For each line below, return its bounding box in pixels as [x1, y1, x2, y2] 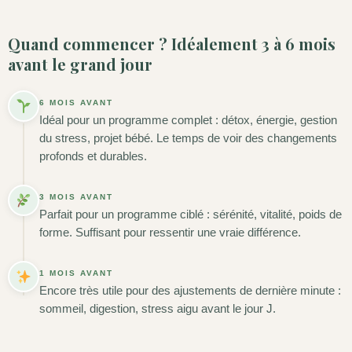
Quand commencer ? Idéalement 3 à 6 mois [8, 32, 335, 54]
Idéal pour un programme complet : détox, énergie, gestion [39, 113, 337, 126]
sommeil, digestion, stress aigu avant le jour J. [39, 302, 276, 315]
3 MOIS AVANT [39, 192, 113, 201]
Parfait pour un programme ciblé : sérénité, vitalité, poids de [39, 207, 342, 221]
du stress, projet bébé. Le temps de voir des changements [39, 131, 337, 145]
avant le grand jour [8, 53, 152, 75]
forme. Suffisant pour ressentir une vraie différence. [39, 225, 301, 239]
